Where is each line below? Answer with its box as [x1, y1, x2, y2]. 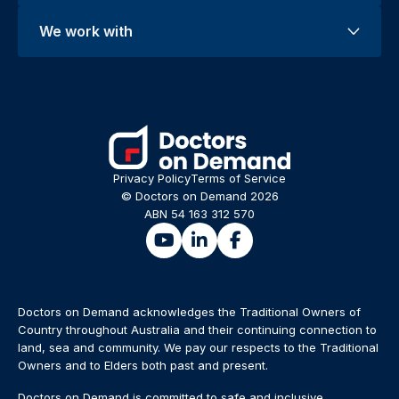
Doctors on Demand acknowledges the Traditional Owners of [18, 305, 361, 319]
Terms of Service [191, 171, 286, 185]
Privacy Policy [113, 171, 191, 185]
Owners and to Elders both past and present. [18, 358, 268, 372]
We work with [39, 22, 133, 40]
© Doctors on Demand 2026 [120, 189, 279, 203]
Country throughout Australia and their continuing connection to [18, 322, 377, 337]
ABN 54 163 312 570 [144, 207, 255, 221]
